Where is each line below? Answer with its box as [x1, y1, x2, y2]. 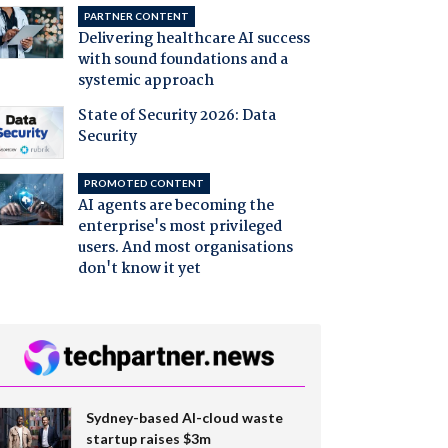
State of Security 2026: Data [77, 104, 276, 129]
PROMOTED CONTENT [83, 177, 204, 190]
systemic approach [77, 69, 214, 94]
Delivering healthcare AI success [77, 27, 310, 52]
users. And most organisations [77, 236, 293, 261]
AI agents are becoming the [77, 194, 274, 219]
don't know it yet [77, 257, 201, 282]
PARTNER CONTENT [83, 10, 189, 23]
